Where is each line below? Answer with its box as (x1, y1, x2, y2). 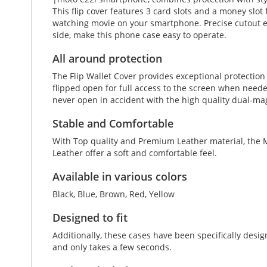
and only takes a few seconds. (52, 241, 172, 253)
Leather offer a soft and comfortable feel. (52, 147, 217, 159)
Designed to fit (52, 210, 128, 225)
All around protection (52, 51, 162, 66)
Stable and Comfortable (52, 116, 173, 131)
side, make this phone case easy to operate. (52, 29, 226, 41)
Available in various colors (52, 169, 187, 184)
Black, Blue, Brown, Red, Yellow (52, 188, 175, 200)
